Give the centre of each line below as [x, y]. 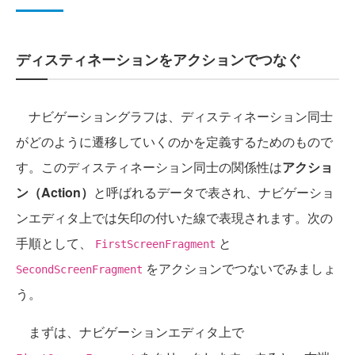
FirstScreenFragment [155, 244]
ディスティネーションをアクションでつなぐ [158, 60]
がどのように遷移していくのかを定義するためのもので [174, 142]
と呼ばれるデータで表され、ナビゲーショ [214, 193]
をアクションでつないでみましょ [239, 269]
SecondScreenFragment [79, 270]
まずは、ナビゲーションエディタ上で [130, 332]
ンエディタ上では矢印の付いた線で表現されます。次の [174, 218]
